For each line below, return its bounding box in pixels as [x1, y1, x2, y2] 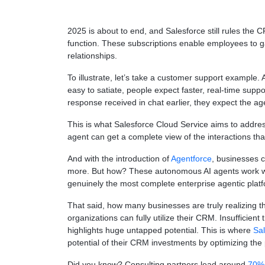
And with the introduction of [67, 154, 171, 163]
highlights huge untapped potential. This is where [67, 225, 253, 235]
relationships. [67, 51, 117, 60]
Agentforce [171, 154, 212, 163]
